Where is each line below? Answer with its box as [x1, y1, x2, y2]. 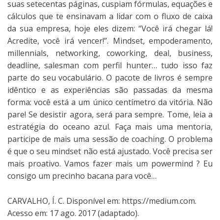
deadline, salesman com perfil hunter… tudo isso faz [7, 59, 213, 71]
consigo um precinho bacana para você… [7, 170, 157, 181]
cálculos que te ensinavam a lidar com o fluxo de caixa [7, 10, 213, 22]
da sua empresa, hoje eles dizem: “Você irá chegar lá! [7, 23, 213, 34]
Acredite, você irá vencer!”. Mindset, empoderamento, [7, 35, 213, 46]
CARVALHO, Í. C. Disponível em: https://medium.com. [7, 195, 196, 206]
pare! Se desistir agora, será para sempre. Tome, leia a [7, 109, 213, 120]
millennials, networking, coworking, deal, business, [7, 47, 213, 58]
